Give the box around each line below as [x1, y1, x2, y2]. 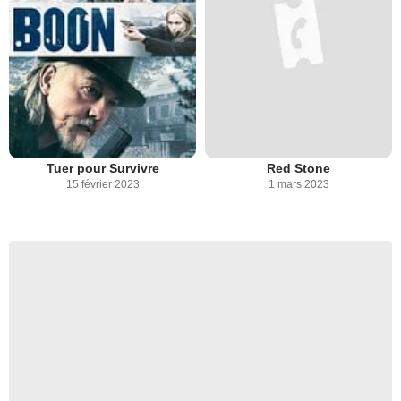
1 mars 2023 [268, 178, 329, 192]
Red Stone [267, 161, 330, 176]
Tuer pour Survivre [46, 161, 159, 176]
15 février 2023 [65, 178, 140, 192]
